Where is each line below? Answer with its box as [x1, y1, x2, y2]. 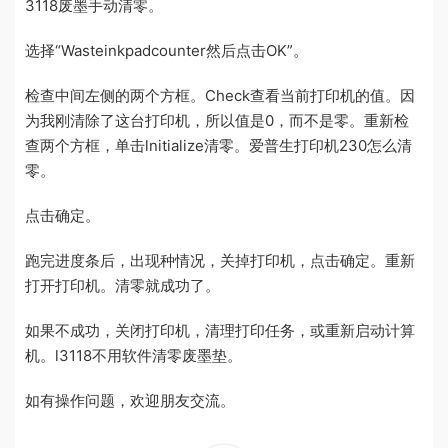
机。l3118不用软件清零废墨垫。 [25, 345, 242, 365]
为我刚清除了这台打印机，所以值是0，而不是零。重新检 [25, 110, 409, 130]
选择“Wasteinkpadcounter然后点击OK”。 [25, 40, 308, 60]
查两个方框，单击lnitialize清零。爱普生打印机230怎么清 [25, 135, 412, 155]
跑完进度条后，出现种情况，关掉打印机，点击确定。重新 [25, 250, 415, 270]
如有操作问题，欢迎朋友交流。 [25, 390, 235, 410]
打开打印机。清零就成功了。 [25, 275, 220, 295]
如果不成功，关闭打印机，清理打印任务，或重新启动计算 [25, 320, 415, 340]
